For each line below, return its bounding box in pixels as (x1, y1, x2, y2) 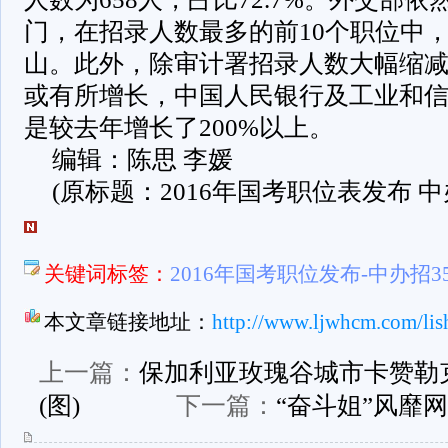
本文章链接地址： (43, 310, 212, 334)
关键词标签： (43, 262, 170, 286)
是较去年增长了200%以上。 (23, 114, 334, 141)
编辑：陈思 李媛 (51, 146, 233, 173)
